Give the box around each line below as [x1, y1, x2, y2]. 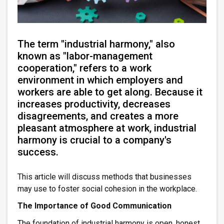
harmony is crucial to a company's [17, 133, 171, 146]
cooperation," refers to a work [17, 61, 151, 74]
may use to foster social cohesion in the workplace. [17, 183, 197, 193]
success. [17, 145, 58, 158]
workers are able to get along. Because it [17, 85, 202, 98]
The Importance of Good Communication [17, 201, 171, 211]
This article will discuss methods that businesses [17, 171, 191, 181]
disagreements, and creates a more [17, 109, 178, 122]
